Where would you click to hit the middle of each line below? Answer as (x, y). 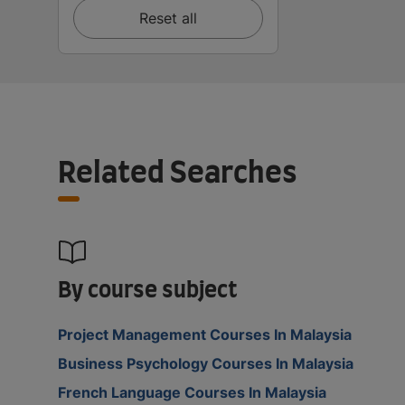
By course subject (148, 291)
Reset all (168, 18)
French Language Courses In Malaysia (192, 392)
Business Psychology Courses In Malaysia (206, 363)
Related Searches (178, 173)
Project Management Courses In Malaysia (205, 334)
